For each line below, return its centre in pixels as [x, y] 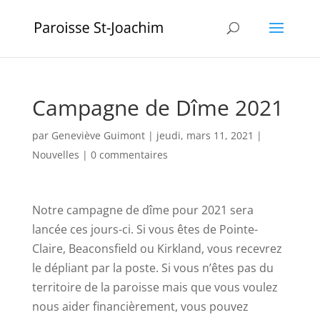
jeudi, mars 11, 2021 [205, 135]
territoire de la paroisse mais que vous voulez [155, 287]
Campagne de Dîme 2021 [157, 107]
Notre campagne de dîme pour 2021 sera [142, 210]
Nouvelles [55, 155]
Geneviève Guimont [98, 135]
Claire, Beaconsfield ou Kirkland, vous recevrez [157, 249]
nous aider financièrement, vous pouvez [140, 306]
